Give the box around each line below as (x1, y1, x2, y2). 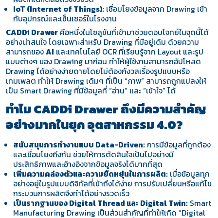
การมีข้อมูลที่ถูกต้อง (145, 139, 211, 151)
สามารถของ (5, 46, 46, 57)
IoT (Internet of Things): (13, 3, 105, 15)
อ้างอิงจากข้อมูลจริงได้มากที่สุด (64, 159, 163, 170)
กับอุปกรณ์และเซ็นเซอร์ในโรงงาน (13, 13, 117, 25)
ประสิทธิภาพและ (13, 159, 64, 170)
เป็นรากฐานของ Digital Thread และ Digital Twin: (13, 198, 188, 209)
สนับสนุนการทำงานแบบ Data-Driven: (13, 139, 145, 151)
